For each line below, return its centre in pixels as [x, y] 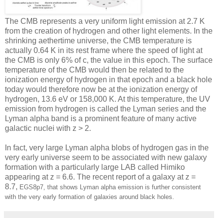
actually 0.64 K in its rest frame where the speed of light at [104, 50]
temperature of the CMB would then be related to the [94, 70]
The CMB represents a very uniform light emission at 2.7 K [105, 21]
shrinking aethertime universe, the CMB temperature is [98, 40]
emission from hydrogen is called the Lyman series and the [106, 109]
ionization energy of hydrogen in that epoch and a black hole [109, 79]
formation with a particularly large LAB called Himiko [95, 167]
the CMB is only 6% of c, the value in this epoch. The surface [109, 60]
